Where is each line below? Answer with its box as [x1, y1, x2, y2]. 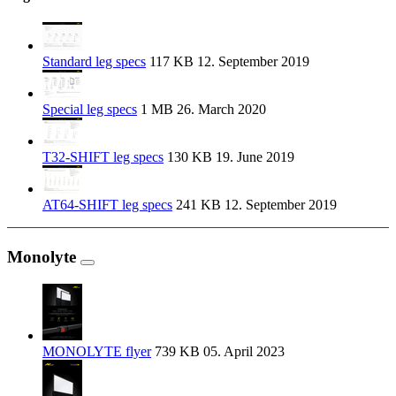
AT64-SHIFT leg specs [42, 197, 172, 213]
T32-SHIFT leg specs [42, 149, 164, 165]
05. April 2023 [200, 343, 285, 359]
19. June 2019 [212, 149, 294, 165]
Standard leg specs [42, 54, 146, 70]
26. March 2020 [173, 102, 266, 118]
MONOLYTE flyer [42, 343, 151, 359]
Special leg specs [42, 102, 137, 118]
